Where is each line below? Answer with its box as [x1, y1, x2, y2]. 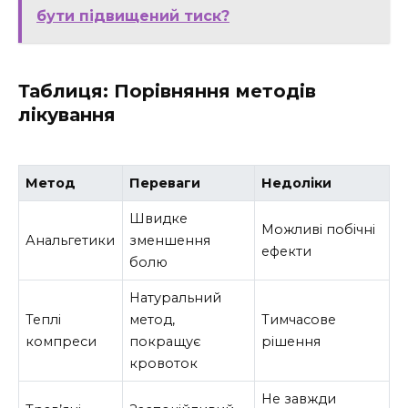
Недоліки [261, 174, 332, 191]
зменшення [129, 231, 211, 249]
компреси [25, 332, 97, 350]
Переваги [129, 174, 201, 191]
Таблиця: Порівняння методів [18, 80, 316, 103]
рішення [261, 332, 321, 350]
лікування [18, 104, 116, 127]
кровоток [129, 354, 199, 372]
